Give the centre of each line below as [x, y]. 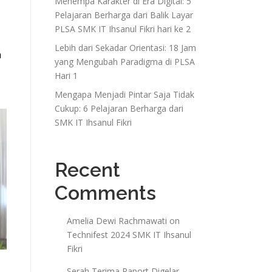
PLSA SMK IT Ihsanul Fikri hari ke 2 [123, 29]
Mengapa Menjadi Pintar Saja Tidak [124, 94]
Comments [105, 192]
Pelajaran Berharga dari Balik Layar [124, 15]
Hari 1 [66, 75]
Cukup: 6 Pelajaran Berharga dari [119, 108]
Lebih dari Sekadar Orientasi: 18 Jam [125, 47]
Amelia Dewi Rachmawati [117, 220]
